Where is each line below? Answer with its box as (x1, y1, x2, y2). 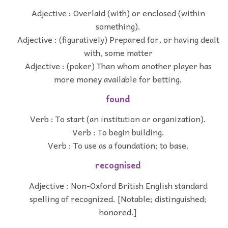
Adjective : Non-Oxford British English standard (28, 178, 208, 192)
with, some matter (83, 45, 153, 59)
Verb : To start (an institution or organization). (30, 112, 206, 126)
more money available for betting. (54, 72, 182, 85)
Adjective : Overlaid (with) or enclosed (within (31, 6, 205, 19)
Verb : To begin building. (72, 125, 164, 139)
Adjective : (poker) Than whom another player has (24, 59, 212, 72)
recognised (95, 158, 141, 173)
